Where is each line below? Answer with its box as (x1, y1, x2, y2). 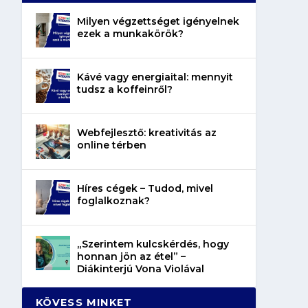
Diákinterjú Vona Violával (76, 262, 204, 275)
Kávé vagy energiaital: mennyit (76, 70, 233, 83)
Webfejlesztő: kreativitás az (76, 126, 217, 139)
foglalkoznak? (76, 194, 150, 207)
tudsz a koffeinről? (76, 82, 173, 96)
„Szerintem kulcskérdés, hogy (76, 237, 229, 250)
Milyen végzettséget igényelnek (76, 14, 239, 27)
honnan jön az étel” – (76, 250, 186, 263)
